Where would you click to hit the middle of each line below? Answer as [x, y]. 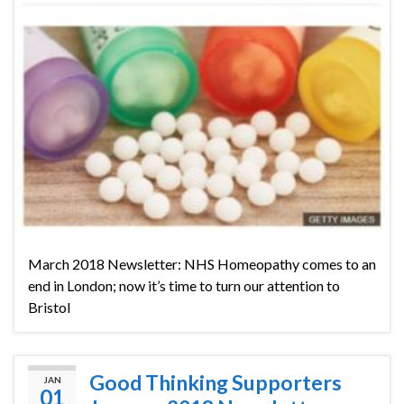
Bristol [49, 308]
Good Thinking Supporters [216, 383]
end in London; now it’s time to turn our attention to [184, 286]
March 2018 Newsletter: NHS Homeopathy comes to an [202, 264]
